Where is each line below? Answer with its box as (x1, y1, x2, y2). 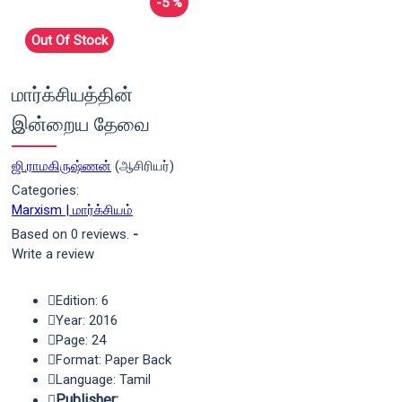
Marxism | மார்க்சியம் (12, 202, 133, 218)
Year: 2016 (56, 312, 118, 328)
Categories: (12, 182, 79, 198)
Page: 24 (56, 332, 106, 348)
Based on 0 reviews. (12, 226, 129, 242)
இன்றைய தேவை (12, 114, 150, 138)
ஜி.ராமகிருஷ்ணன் (12, 158, 111, 174)
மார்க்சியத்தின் (12, 84, 133, 109)
